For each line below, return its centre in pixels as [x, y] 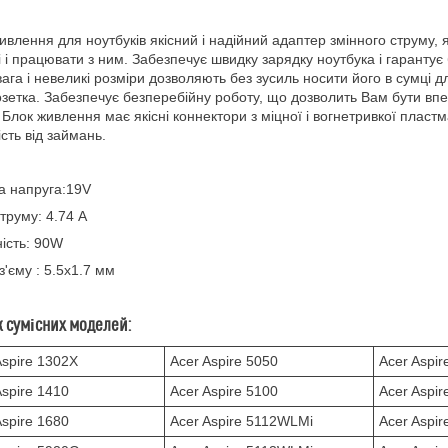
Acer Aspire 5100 [224, 391]
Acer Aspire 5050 [224, 361]
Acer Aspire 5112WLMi [241, 421]
